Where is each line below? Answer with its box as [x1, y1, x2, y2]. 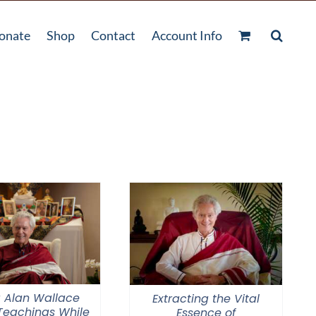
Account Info [152, 27, 222, 43]
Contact [91, 27, 135, 43]
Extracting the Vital [152, 291, 260, 308]
